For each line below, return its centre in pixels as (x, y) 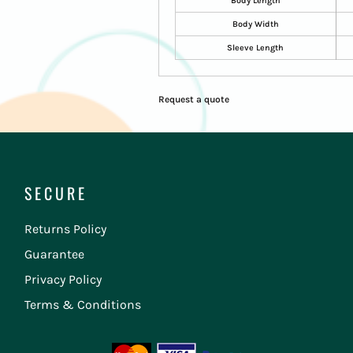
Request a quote (193, 99)
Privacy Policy (63, 280)
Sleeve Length (256, 47)
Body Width (255, 24)
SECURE (56, 193)
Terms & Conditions (83, 305)
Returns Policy (66, 229)
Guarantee (55, 255)
